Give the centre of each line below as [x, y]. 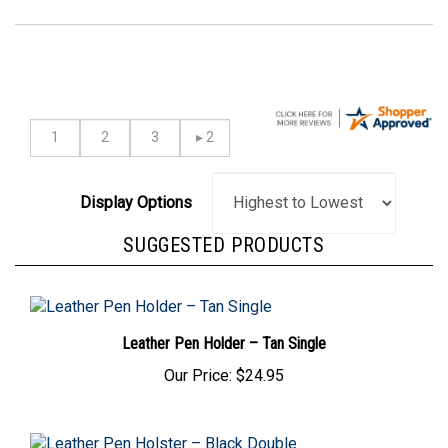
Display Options [136, 169]
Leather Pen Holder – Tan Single [224, 331]
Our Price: [198, 363]
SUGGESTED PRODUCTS [224, 232]
